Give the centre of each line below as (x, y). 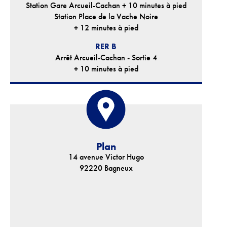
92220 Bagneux (106, 168)
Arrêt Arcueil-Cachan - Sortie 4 (106, 58)
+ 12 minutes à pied (106, 28)
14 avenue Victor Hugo (106, 157)
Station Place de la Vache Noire (106, 16)
